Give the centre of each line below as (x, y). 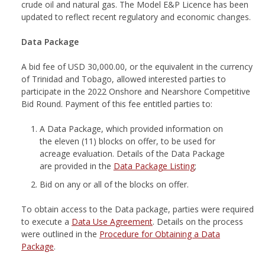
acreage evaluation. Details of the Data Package (132, 153)
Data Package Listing (154, 166)
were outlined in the (60, 234)
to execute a (46, 222)
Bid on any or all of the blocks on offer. (114, 185)
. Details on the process (198, 222)
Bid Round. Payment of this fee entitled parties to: (117, 104)
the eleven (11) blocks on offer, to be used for (127, 141)
